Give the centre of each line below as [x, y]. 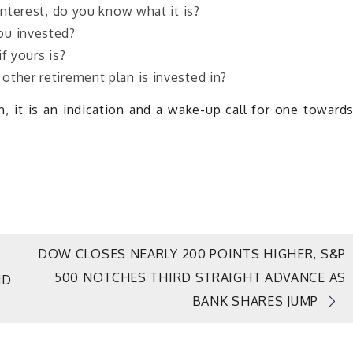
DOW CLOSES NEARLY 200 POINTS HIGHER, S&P [191, 254]
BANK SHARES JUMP [255, 301]
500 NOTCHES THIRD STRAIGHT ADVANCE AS [200, 278]
